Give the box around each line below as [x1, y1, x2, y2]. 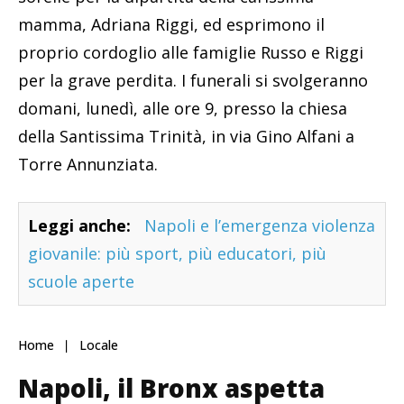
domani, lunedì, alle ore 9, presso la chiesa [18, 97, 347, 120]
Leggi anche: [28, 215, 131, 237]
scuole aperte [28, 271, 134, 293]
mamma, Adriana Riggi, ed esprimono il [18, 14, 325, 36]
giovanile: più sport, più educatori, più [28, 243, 326, 265]
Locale [79, 336, 118, 354]
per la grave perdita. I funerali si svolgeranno [18, 69, 368, 92]
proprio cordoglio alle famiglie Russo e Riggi [18, 41, 363, 64]
